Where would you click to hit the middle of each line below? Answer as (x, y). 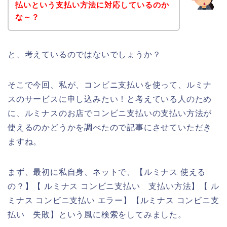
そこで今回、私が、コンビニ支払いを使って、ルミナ (110, 85)
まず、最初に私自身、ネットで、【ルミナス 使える (107, 172)
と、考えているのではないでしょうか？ (84, 54)
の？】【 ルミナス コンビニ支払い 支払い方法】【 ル (113, 186)
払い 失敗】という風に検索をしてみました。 (97, 214)
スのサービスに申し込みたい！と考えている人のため (110, 99)
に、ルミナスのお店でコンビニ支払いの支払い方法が (110, 113)
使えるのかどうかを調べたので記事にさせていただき (110, 127)
